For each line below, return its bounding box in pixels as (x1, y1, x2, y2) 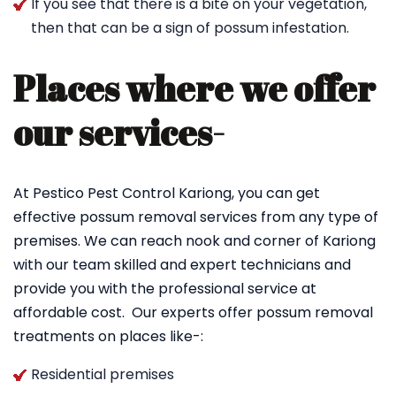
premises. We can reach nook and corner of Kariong (13, 231, 376, 251)
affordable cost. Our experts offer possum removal (13, 302, 373, 323)
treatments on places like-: (13, 326, 203, 346)
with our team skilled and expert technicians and (13, 255, 351, 275)
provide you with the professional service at (13, 278, 316, 299)
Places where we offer (13, 65, 376, 112)
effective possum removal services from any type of (13, 207, 378, 227)
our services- (13, 109, 225, 156)
